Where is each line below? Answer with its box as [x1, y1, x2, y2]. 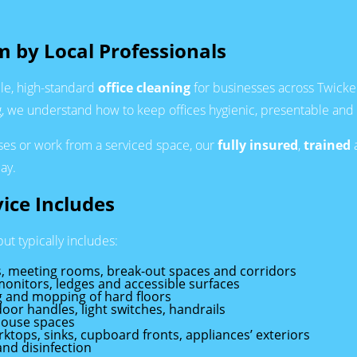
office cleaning [98, 78, 190, 96]
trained [304, 135, 351, 154]
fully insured [218, 135, 298, 154]
